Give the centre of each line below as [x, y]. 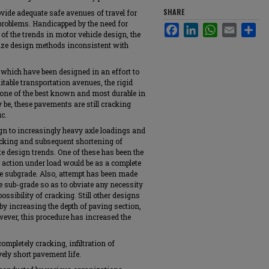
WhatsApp [235, 27]
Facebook [196, 27]
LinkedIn [213, 27]
